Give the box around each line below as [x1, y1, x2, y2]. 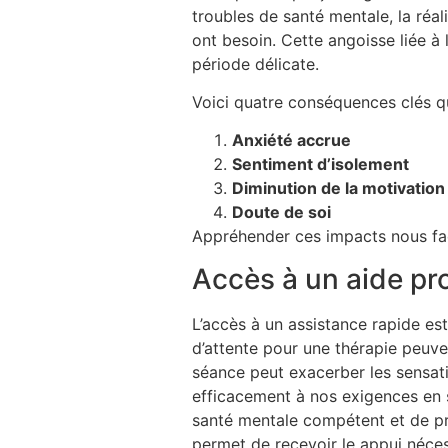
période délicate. [192, 53, 319, 74]
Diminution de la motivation [232, 178, 445, 199]
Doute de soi [232, 202, 331, 223]
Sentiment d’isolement [232, 154, 409, 175]
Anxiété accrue [232, 130, 351, 151]
